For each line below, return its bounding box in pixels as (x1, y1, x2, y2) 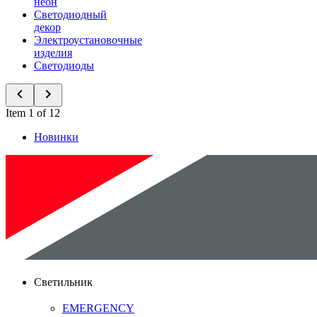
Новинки (34, 131, 79, 143)
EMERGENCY (62, 301, 134, 314)
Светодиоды (34, 59, 94, 71)
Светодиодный (34, 8, 107, 21)
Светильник (34, 275, 93, 288)
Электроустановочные (34, 34, 142, 46)
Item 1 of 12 (6, 107, 60, 119)
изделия (34, 47, 72, 59)
